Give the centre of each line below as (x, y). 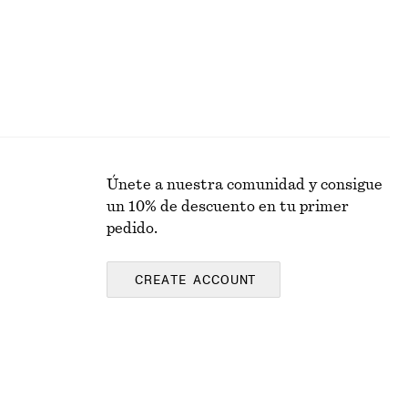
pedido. (132, 229)
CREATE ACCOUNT (196, 280)
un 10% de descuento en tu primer (228, 207)
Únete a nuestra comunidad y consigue (245, 185)
